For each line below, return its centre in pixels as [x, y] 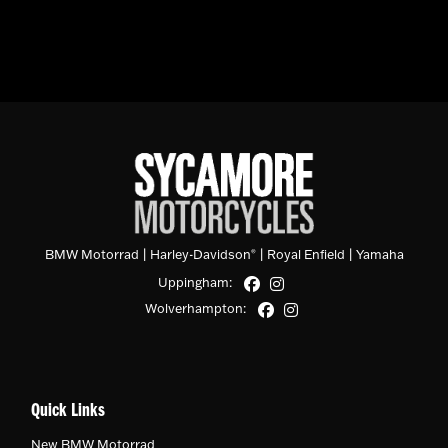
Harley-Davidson [200, 254]
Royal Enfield [305, 254]
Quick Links [68, 412]
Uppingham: [195, 282]
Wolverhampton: [195, 308]
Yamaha [379, 254]
